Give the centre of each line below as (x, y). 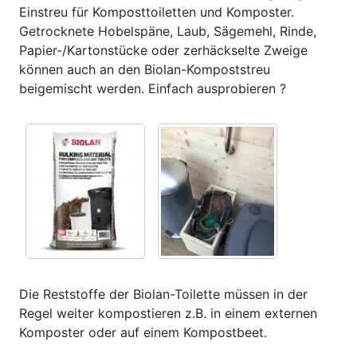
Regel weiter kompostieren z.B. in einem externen (168, 314)
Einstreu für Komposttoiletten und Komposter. (157, 12)
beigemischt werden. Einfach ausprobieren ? (153, 89)
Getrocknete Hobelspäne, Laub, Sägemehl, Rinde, (168, 31)
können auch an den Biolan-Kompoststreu (145, 70)
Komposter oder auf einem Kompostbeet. (143, 333)
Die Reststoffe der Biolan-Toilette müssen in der (163, 294)
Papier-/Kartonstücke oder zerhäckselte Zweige (163, 51)
